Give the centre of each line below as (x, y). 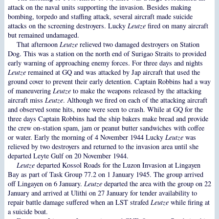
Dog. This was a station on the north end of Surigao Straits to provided (107, 54)
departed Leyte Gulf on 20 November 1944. (68, 156)
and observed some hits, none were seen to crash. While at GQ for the (105, 109)
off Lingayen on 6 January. (46, 184)
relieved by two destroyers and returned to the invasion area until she (103, 147)
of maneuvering (30, 91)
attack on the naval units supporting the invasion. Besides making (99, 7)
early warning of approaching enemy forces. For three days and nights (105, 63)
